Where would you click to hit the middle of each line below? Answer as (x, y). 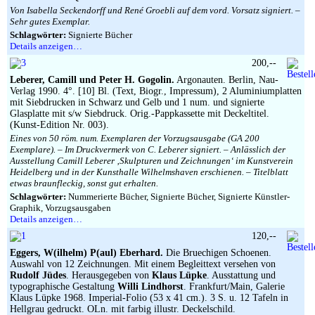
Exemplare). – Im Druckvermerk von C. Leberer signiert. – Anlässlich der (148, 149)
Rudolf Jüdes (38, 275)
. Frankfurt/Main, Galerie (234, 287)
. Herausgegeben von (109, 275)
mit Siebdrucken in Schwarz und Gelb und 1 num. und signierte (137, 102)
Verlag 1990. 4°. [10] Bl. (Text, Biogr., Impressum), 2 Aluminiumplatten (156, 91)
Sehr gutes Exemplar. (50, 21)
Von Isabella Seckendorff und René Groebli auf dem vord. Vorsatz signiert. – (155, 10)
